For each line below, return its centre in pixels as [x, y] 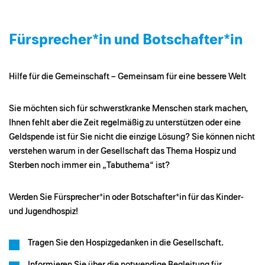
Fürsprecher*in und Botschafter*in [126, 40]
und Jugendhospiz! [43, 211]
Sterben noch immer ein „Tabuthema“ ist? [89, 165]
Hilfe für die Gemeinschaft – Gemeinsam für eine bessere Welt [127, 76]
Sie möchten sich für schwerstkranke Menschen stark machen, [128, 108]
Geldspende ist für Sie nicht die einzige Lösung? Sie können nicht [132, 137]
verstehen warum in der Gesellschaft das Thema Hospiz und [122, 151]
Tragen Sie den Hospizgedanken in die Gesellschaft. [126, 243]
